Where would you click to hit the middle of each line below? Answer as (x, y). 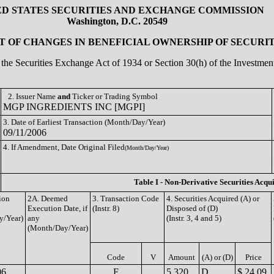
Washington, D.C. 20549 (117, 21)
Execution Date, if (57, 208)
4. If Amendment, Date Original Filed (64, 147)
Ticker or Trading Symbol (114, 96)
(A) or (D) (217, 257)
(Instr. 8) (106, 208)
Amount (182, 257)
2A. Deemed (48, 198)
